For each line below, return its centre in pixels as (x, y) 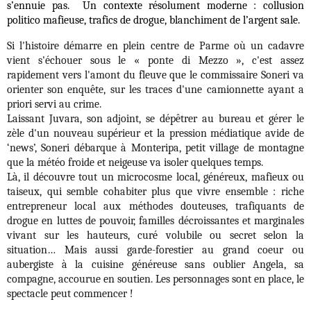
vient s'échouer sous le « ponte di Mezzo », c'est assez (155, 60)
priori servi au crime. (54, 104)
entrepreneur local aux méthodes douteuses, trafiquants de (155, 206)
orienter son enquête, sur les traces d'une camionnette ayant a (155, 90)
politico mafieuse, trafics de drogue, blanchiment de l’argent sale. (153, 20)
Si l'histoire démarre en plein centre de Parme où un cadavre (155, 46)
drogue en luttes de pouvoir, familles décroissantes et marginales (155, 221)
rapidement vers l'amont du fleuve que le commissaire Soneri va (155, 75)
